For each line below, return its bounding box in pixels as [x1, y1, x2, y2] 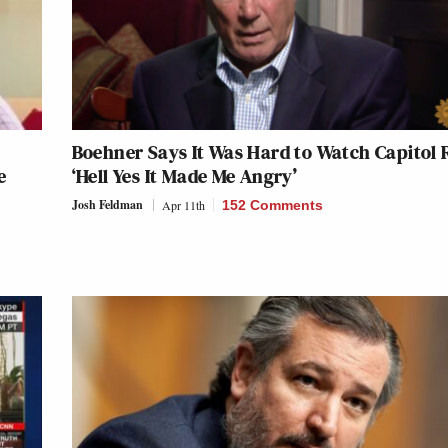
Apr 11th [161, 196, 205, 213]
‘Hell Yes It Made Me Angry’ [71, 161, 298, 190]
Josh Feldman [71, 195, 143, 213]
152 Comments [221, 196, 323, 213]
